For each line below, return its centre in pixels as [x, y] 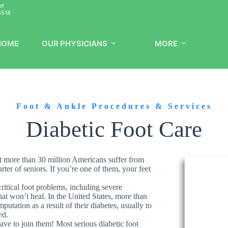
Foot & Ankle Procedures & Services [114, 106]
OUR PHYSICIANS [75, 43]
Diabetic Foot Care [114, 129]
